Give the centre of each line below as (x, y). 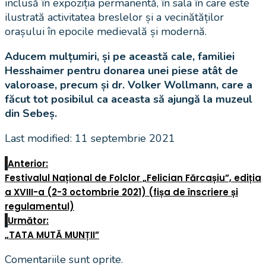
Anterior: (28, 164)
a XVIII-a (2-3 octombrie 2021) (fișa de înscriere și (121, 192)
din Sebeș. (31, 114)
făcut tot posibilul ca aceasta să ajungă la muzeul (129, 99)
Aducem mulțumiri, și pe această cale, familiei (120, 57)
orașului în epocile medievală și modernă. (106, 32)
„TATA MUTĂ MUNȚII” (52, 235)
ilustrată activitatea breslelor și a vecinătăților (114, 18)
